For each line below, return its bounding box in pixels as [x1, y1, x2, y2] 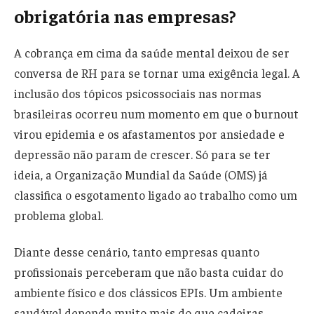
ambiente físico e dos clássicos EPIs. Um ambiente [14, 284, 282, 300]
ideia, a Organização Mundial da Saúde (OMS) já [14, 167, 268, 183]
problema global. [14, 207, 103, 224]
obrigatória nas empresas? [14, 4, 236, 27]
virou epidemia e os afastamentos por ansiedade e [14, 126, 285, 142]
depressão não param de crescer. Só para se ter [14, 146, 271, 163]
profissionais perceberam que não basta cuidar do [14, 264, 283, 280]
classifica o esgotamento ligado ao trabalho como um [14, 187, 297, 203]
